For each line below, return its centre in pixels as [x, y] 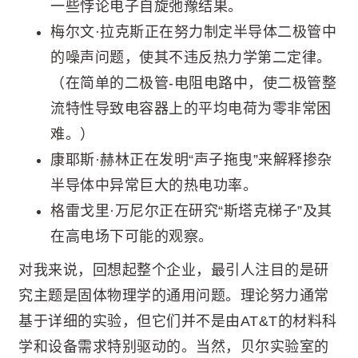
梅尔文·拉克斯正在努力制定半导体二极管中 [193, 32]
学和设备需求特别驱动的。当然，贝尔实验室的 [174, 346]
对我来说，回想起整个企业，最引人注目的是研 [174, 270]
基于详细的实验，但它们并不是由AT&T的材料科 [178, 321]
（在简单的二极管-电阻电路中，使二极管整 [193, 83]
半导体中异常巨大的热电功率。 [154, 185]
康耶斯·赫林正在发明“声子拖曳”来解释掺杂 [191, 159]
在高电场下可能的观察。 [132, 236]
